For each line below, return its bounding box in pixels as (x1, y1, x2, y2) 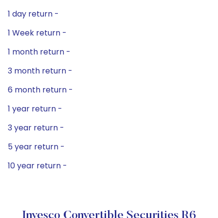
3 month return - (8, 65, 73, 76)
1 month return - (8, 46, 71, 57)
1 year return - (8, 103, 62, 114)
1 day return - (8, 8, 59, 19)
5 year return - (8, 141, 65, 152)
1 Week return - (8, 27, 67, 38)
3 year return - (8, 122, 64, 133)
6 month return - (8, 84, 73, 95)
